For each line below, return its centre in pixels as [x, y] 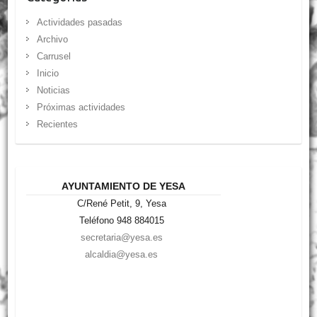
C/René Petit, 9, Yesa [121, 204]
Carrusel [53, 57]
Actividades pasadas [79, 23]
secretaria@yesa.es [121, 238]
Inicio [47, 74]
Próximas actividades [81, 108]
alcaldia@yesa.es [122, 255]
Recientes [57, 125]
